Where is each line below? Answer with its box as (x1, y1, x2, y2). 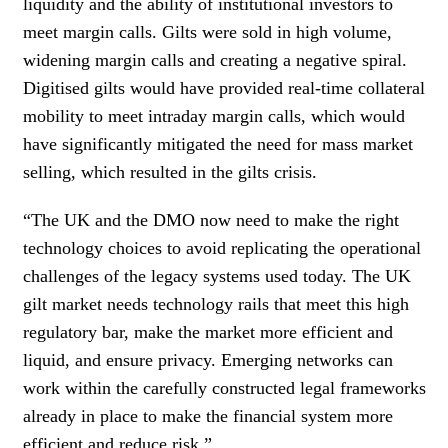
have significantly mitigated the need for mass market (23, 133, 413, 154)
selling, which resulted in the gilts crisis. (23, 161, 317, 182)
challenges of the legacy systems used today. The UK (23, 265, 411, 286)
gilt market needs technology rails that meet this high (23, 293, 409, 314)
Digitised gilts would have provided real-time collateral (23, 77, 425, 98)
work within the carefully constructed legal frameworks (23, 377, 426, 398)
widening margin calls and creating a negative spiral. (23, 49, 407, 70)
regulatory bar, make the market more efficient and (23, 321, 393, 342)
